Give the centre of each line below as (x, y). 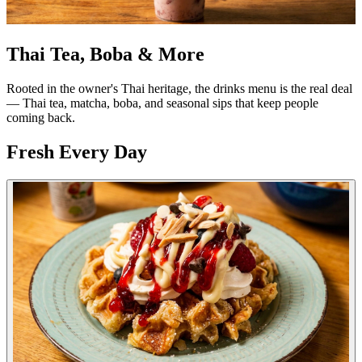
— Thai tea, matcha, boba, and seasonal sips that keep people (162, 103)
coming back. (41, 117)
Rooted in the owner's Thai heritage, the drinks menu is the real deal (179, 88)
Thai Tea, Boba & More (105, 54)
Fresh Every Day (77, 152)
